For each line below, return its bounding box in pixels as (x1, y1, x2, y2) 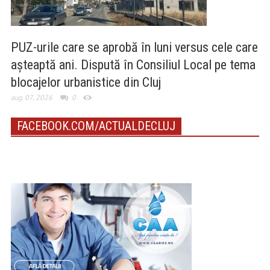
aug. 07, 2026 (10, 93, 52, 102)
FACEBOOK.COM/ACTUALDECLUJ (16, 119, 175, 134)
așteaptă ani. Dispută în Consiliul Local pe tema (10, 57, 256, 73)
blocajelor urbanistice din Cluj (10, 75, 161, 90)
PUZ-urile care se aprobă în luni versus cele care (10, 40, 258, 55)
